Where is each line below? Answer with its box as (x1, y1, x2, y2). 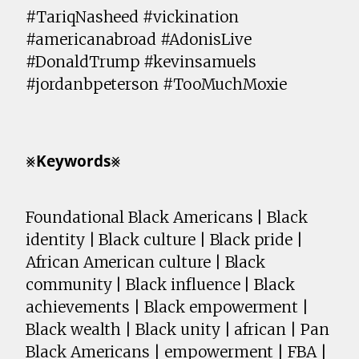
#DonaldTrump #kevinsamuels (26, 52, 256, 72)
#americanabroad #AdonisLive (26, 30, 252, 50)
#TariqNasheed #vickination (26, 7, 239, 27)
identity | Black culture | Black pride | (26, 230, 303, 250)
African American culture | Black (26, 252, 266, 272)
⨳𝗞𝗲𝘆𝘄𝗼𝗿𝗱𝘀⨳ (26, 151, 121, 171)
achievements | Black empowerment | (26, 297, 309, 317)
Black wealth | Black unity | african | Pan (26, 320, 329, 340)
